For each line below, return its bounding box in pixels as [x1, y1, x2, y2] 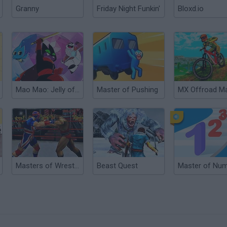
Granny [16, 4, 39, 13]
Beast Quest [97, 161, 138, 170]
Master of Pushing [97, 85, 158, 94]
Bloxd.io [178, 4, 204, 13]
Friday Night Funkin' [97, 4, 160, 13]
